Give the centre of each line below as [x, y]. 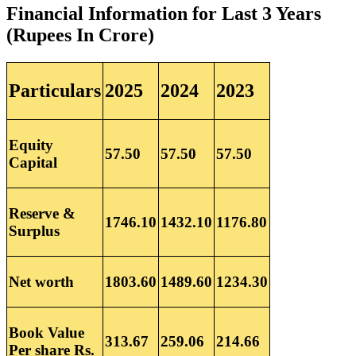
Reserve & [42, 213]
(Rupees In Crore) [80, 35]
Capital [33, 163]
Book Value [46, 333]
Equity [31, 145]
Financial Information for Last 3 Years [164, 14]
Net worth [41, 282]
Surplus [34, 231]
